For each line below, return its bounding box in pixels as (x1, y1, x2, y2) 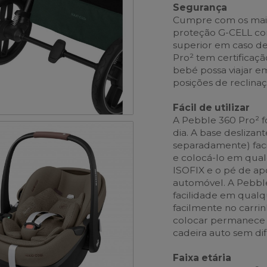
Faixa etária (173, 252, 232, 263)
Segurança (173, 1, 228, 13)
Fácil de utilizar (173, 101, 250, 113)
